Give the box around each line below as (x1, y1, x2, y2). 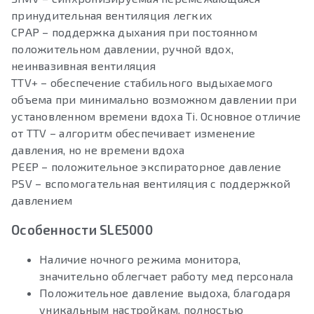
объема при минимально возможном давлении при (11, 92, 296, 106)
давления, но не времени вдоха (11, 142, 185, 156)
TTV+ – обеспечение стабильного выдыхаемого (11, 75, 273, 89)
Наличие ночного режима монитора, (39, 252, 240, 266)
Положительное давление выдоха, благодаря (39, 285, 290, 299)
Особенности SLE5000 (11, 221, 153, 238)
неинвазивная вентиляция (11, 58, 156, 72)
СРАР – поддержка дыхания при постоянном (11, 25, 257, 39)
